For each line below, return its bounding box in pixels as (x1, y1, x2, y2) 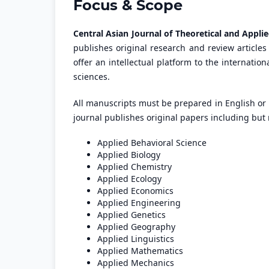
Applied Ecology (97, 173, 162, 185)
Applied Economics (97, 185, 174, 197)
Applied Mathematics (97, 245, 183, 257)
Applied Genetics (97, 209, 166, 221)
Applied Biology (97, 149, 160, 161)
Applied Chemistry (97, 161, 172, 173)
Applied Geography (97, 221, 175, 233)
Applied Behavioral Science (97, 137, 207, 149)
